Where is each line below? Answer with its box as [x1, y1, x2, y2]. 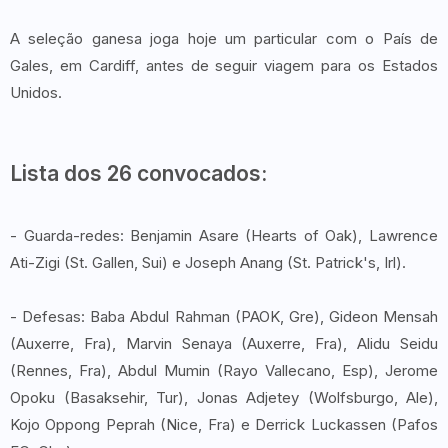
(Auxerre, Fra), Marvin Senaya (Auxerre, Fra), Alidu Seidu [10, 334, 438, 353]
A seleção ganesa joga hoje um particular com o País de [10, 29, 438, 48]
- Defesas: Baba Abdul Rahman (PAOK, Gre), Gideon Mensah [10, 307, 438, 326]
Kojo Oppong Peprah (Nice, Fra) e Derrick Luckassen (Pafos [10, 415, 438, 434]
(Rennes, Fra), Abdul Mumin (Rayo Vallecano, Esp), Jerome [10, 361, 438, 380]
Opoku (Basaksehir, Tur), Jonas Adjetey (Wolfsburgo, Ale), [10, 388, 438, 407]
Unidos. [10, 83, 66, 102]
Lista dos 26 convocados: [10, 161, 267, 186]
